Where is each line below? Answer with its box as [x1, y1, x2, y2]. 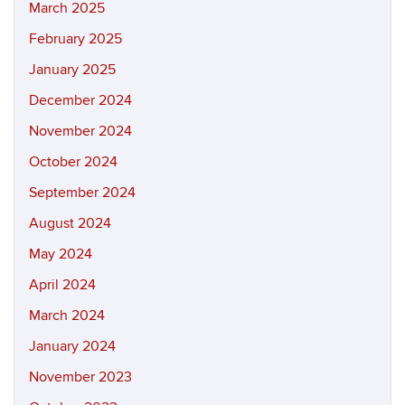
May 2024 [29, 245, 92, 263]
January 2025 [29, 61, 116, 79]
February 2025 [29, 30, 122, 48]
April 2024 [29, 276, 96, 294]
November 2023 [29, 368, 132, 386]
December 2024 [29, 91, 132, 109]
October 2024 [29, 153, 118, 171]
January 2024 [29, 337, 116, 355]
